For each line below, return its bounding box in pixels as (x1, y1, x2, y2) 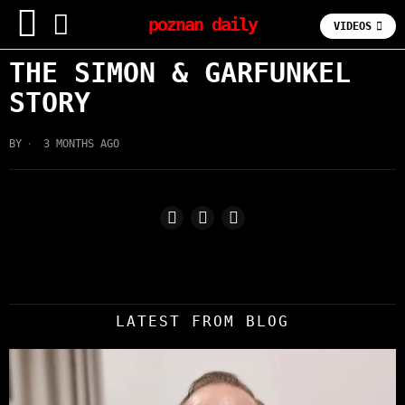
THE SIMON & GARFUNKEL (9, 57, 351, 89)
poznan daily (147, 14, 257, 35)
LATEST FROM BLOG (116, 313, 289, 330)
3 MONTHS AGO (37, 137, 119, 150)
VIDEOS (333, 20, 372, 33)
